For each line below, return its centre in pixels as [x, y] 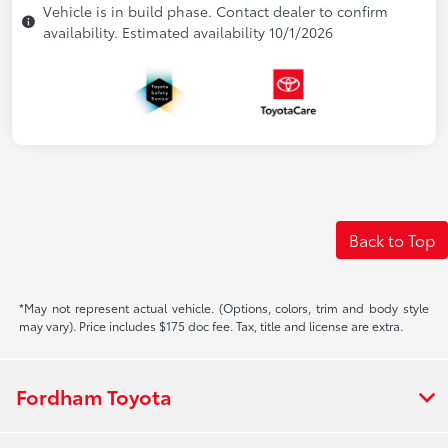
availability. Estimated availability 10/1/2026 [188, 32]
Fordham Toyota [94, 396]
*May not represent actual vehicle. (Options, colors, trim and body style [224, 308]
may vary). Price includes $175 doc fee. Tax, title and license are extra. [211, 326]
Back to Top [392, 240]
